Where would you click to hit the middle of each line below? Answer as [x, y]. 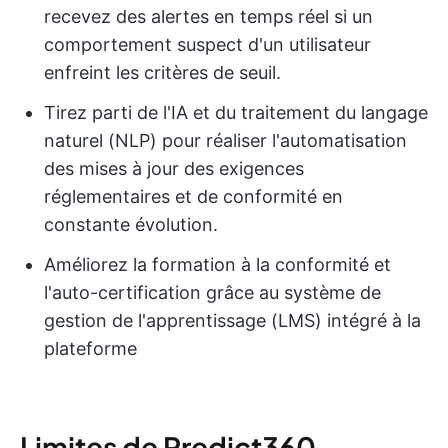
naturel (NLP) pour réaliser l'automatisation [225, 141]
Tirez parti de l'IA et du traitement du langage [236, 113]
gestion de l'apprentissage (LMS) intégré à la [232, 321]
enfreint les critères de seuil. [162, 73]
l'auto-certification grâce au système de [212, 293]
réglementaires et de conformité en [193, 197]
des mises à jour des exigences [174, 169]
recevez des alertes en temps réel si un [208, 17]
